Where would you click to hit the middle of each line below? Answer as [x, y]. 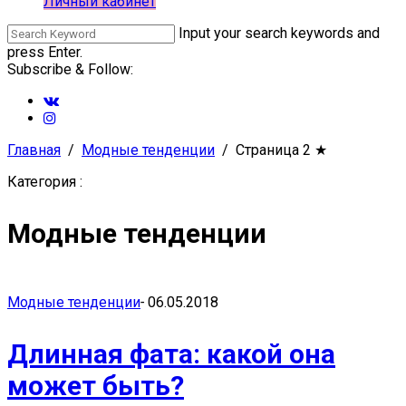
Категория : [45, 182]
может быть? [96, 386]
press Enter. [45, 52]
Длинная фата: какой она [171, 354]
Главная [34, 150]
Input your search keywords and [279, 33]
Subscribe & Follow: [70, 69]
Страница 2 [273, 150]
